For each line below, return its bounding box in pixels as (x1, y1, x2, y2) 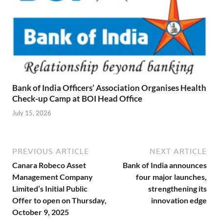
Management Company (12, 172, 93, 181)
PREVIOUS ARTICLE (12, 146, 89, 155)
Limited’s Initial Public (12, 183, 88, 193)
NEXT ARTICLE (150, 146, 207, 155)
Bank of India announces (123, 160, 207, 170)
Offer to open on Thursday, (12, 195, 107, 205)
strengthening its (148, 183, 207, 193)
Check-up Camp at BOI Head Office (12, 93, 142, 104)
